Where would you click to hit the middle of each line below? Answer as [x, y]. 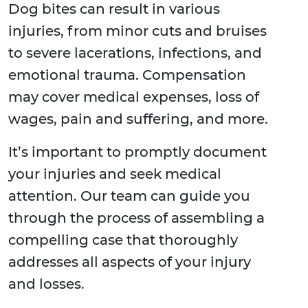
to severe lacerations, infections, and [135, 53]
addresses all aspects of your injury [130, 262]
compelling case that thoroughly [123, 240]
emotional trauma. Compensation [127, 75]
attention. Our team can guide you [129, 196]
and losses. [46, 284]
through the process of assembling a [136, 218]
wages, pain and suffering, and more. [138, 119]
